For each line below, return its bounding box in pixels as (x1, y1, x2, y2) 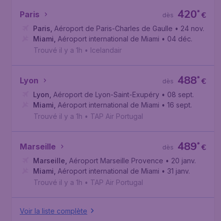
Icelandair (90, 46, 122, 54)
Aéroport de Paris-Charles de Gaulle (54, 24, 173, 33)
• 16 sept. (161, 101, 192, 109)
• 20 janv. (165, 156, 196, 165)
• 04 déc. (161, 35, 192, 43)
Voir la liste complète (20, 206, 87, 215)
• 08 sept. (161, 90, 194, 99)
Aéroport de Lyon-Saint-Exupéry (53, 90, 159, 99)
